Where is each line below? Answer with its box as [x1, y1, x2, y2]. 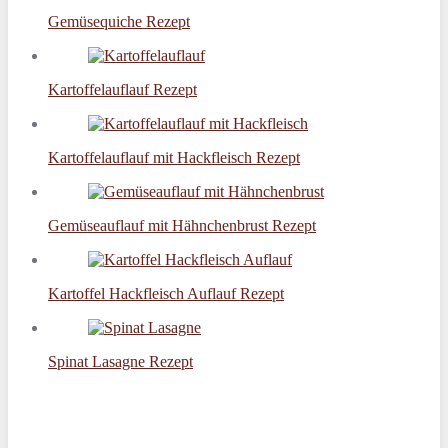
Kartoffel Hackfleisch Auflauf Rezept [48, 284, 284, 302]
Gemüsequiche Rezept [48, 12, 190, 30]
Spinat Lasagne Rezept [48, 352, 193, 370]
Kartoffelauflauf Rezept [48, 80, 197, 98]
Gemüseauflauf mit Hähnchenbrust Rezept [48, 216, 316, 234]
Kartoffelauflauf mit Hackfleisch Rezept [48, 148, 300, 166]
